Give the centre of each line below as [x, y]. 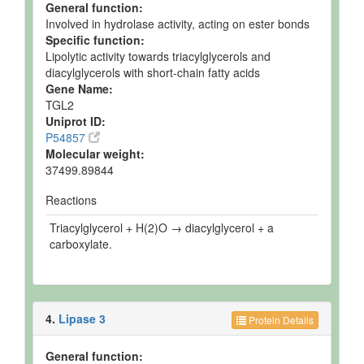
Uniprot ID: [76, 121]
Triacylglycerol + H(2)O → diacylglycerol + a [162, 227]
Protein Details [280, 320]
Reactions [71, 200]
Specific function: [95, 40]
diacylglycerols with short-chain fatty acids [153, 72]
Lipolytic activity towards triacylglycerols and [158, 56]
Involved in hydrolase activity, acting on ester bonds [178, 24]
